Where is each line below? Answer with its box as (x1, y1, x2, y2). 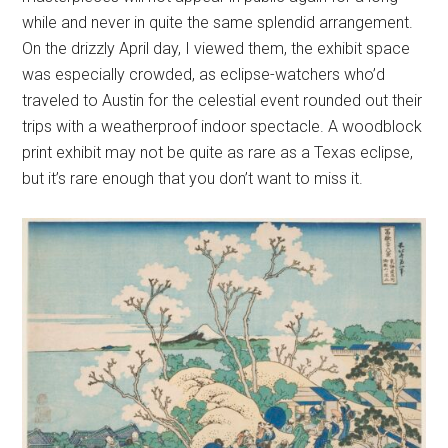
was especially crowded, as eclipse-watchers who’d (22, 65, 386, 85)
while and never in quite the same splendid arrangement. (22, 13, 414, 33)
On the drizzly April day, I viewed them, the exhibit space (22, 39, 411, 59)
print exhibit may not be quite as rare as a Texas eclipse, (22, 143, 414, 163)
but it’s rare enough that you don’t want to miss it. (22, 169, 364, 189)
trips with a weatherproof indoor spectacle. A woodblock (22, 117, 423, 137)
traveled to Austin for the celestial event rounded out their (22, 91, 423, 111)
